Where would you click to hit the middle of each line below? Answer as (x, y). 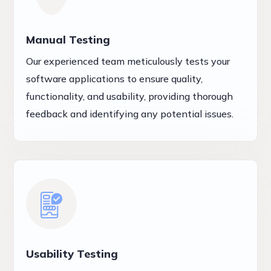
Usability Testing (72, 253)
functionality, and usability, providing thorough (130, 96)
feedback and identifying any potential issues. (130, 113)
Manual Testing (68, 39)
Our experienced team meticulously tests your (128, 61)
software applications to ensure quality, (115, 78)
